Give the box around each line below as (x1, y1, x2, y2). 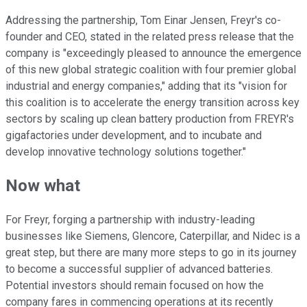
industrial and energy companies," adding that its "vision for (5, 79, 287, 93)
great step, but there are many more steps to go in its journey (5, 246, 297, 260)
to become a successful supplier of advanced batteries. (5, 262, 273, 276)
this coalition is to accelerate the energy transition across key (5, 95, 299, 109)
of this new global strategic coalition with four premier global (5, 62, 296, 76)
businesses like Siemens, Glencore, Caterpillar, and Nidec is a (5, 230, 300, 243)
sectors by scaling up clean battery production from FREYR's (5, 112, 294, 125)
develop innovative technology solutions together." (5, 145, 249, 158)
